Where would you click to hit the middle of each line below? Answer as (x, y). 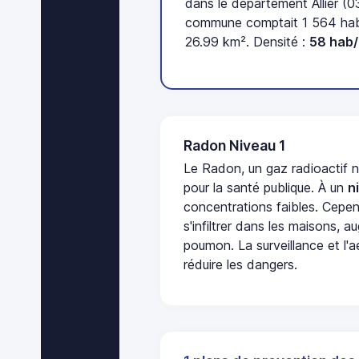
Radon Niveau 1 (235, 145)
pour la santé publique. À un (266, 188)
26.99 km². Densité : (248, 42)
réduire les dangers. (241, 265)
